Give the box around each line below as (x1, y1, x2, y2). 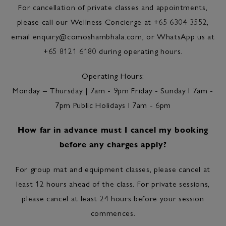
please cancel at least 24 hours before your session (22, 192, 204, 204)
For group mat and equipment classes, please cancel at (15, 163, 211, 175)
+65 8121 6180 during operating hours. (43, 45, 183, 56)
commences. (90, 207, 136, 218)
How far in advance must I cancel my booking (17, 124, 209, 135)
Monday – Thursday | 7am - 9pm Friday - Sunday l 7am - (12, 84, 214, 96)
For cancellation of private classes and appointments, (18, 1, 208, 13)
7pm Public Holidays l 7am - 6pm (54, 99, 172, 110)
